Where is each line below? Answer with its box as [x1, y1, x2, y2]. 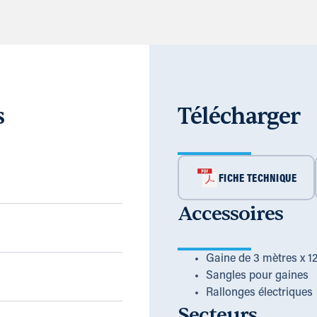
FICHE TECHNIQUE [218, 173, 297, 185]
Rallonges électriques [205, 287, 313, 299]
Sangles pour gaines [205, 270, 309, 282]
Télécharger [177, 102, 300, 132]
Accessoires [177, 201, 283, 227]
